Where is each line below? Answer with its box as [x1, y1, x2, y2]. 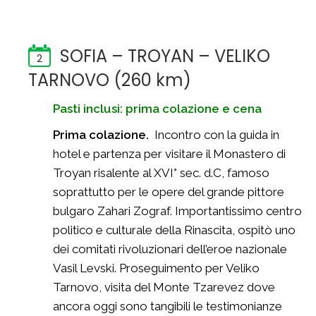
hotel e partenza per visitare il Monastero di [53, 147, 286, 161]
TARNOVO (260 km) [28, 68, 191, 92]
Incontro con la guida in [154, 128, 279, 142]
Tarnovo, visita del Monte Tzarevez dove [53, 280, 275, 294]
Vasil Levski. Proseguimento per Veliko [53, 261, 260, 275]
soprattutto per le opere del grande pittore [53, 185, 284, 199]
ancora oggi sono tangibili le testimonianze [53, 299, 282, 313]
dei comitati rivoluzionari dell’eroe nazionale [53, 242, 287, 256]
